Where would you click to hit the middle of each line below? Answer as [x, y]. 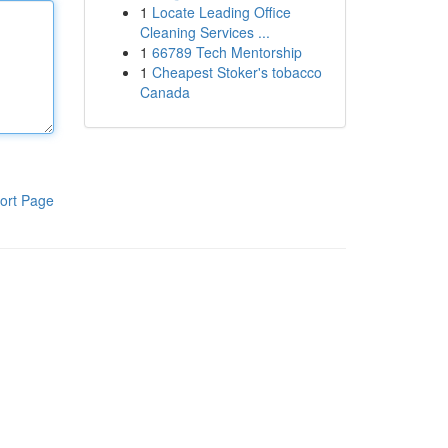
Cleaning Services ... [204, 32]
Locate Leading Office [221, 12]
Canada [164, 92]
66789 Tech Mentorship [226, 52]
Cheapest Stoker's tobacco [236, 72]
